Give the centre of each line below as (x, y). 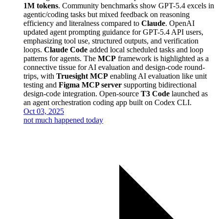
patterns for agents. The (61, 58)
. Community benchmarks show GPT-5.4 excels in (136, 5)
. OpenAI (180, 23)
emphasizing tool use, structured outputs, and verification (111, 41)
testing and (41, 85)
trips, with (40, 76)
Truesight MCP (82, 76)
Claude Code (66, 49)
